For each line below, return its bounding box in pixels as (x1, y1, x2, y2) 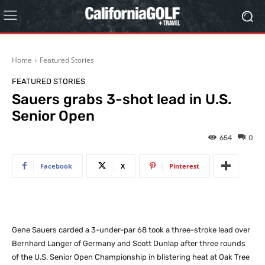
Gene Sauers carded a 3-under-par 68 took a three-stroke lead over (12, 225, 250, 234)
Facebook (40, 161, 72, 170)
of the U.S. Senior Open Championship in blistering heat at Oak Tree (12, 252, 250, 261)
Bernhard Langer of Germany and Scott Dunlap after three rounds (12, 238, 245, 248)
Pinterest (169, 161, 199, 170)
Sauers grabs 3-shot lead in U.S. (12, 91, 231, 108)
